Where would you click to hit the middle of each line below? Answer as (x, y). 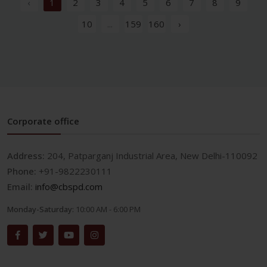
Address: (27, 156)
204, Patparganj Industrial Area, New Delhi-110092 (152, 156)
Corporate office (43, 121)
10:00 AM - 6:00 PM (108, 209)
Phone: (23, 171)
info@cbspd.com (69, 187)
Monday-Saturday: (41, 209)
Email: (21, 187)
